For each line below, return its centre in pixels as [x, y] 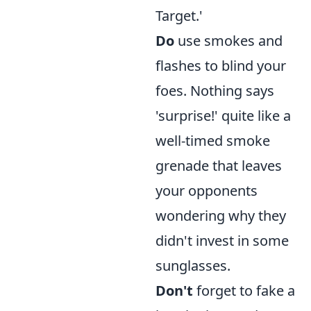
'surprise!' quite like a [223, 116]
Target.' [179, 16]
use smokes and [228, 41]
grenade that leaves [219, 166]
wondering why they [221, 216]
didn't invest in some [222, 241]
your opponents [207, 191]
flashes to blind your [221, 66]
